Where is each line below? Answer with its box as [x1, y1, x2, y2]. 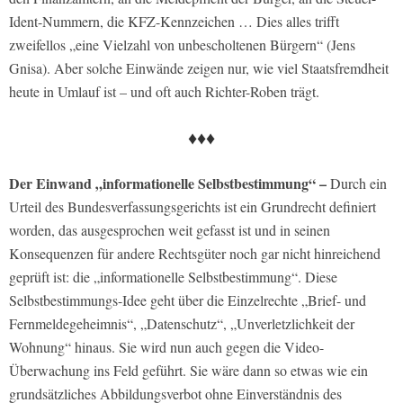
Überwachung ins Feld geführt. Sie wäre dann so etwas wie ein [9, 360, 368, 380]
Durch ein [327, 173, 387, 193]
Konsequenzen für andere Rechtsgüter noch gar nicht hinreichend [9, 243, 381, 263]
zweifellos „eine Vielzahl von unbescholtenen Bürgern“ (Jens [9, 34, 355, 54]
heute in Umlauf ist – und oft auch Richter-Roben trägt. [9, 81, 319, 101]
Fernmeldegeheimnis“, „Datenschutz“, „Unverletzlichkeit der [9, 313, 354, 333]
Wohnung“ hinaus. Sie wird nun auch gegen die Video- [9, 336, 324, 356]
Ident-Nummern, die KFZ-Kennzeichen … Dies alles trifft [9, 11, 339, 31]
